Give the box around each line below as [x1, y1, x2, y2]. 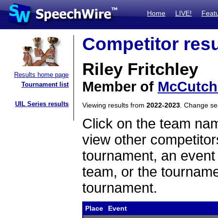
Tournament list [21, 81, 69, 88]
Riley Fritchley [82, 60, 198, 78]
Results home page [14, 71, 69, 78]
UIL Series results [15, 100, 69, 108]
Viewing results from [82, 101, 146, 109]
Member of [82, 79, 158, 94]
